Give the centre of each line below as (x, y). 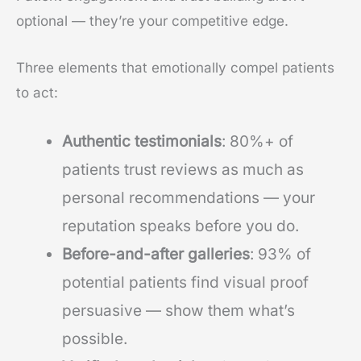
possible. (95, 339)
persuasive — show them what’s (178, 311)
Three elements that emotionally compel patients (175, 68)
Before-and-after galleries (156, 255)
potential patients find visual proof (185, 283)
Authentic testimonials (142, 142)
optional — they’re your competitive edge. (152, 21)
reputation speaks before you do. (180, 226)
